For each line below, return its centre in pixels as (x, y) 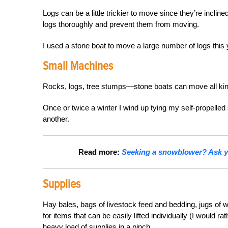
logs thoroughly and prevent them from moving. (121, 24)
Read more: (100, 152)
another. (56, 119)
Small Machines (78, 66)
